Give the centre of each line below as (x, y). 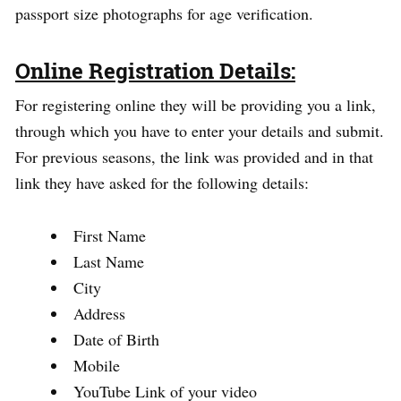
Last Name (109, 261)
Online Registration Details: (155, 70)
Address (99, 313)
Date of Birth (116, 339)
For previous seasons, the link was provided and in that (194, 156)
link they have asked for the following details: (162, 182)
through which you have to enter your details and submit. (200, 130)
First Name (110, 235)
